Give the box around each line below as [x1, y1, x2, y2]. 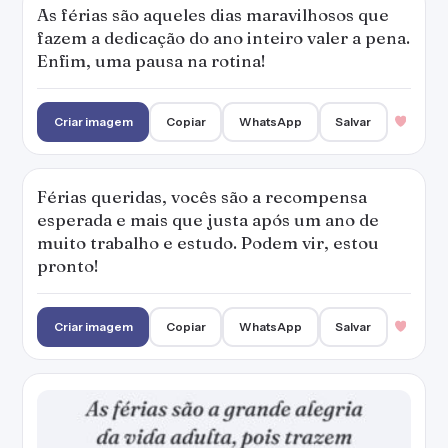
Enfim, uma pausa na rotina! [37, 50, 266, 71]
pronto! [37, 255, 99, 276]
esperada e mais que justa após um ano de [37, 209, 379, 230]
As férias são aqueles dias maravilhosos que [37, 4, 389, 25]
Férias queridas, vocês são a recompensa [37, 186, 367, 207]
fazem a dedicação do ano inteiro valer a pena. [37, 27, 410, 48]
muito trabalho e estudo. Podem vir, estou [37, 232, 379, 253]
